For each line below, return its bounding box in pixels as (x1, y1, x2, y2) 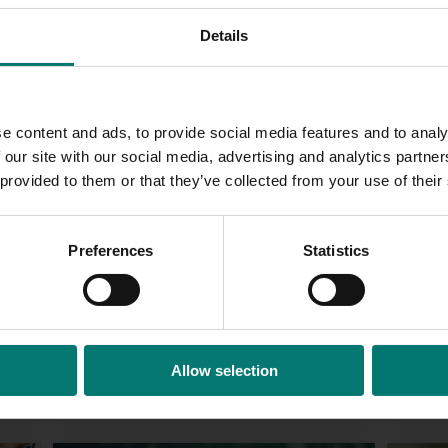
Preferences (68, 241, 154, 259)
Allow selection (170, 361, 278, 379)
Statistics (303, 241, 369, 259)
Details (199, 26, 249, 44)
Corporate (73, 362, 152, 382)
